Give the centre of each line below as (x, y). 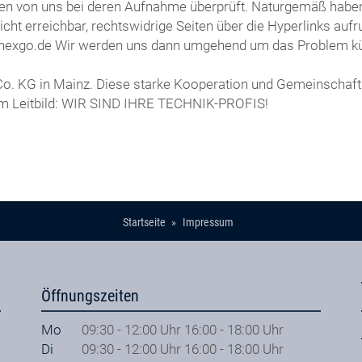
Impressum (208, 222)
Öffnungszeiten (90, 297)
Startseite (145, 222)
